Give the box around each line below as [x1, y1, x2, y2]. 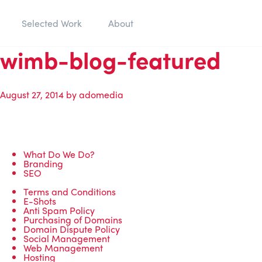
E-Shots [23, 194, 56, 208]
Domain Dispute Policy [23, 222, 120, 236]
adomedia [79, 88, 123, 102]
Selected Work [21, 16, 82, 30]
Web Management [23, 240, 103, 254]
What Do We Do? [23, 147, 95, 161]
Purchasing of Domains [23, 212, 122, 226]
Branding [23, 156, 63, 170]
